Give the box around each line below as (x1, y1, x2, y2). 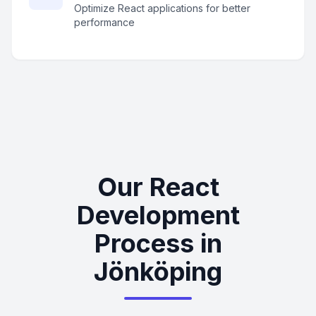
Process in (94, 228, 222, 259)
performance (74, 16, 135, 28)
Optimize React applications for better (74, 2, 250, 14)
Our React (97, 171, 219, 202)
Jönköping (94, 256, 222, 287)
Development (76, 200, 240, 231)
